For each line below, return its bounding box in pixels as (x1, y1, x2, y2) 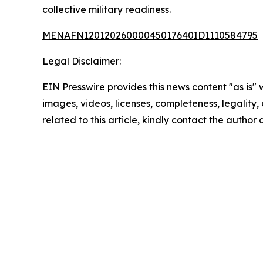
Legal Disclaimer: (42, 55, 121, 67)
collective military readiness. (42, 4, 171, 15)
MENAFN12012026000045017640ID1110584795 (42, 29, 258, 41)
